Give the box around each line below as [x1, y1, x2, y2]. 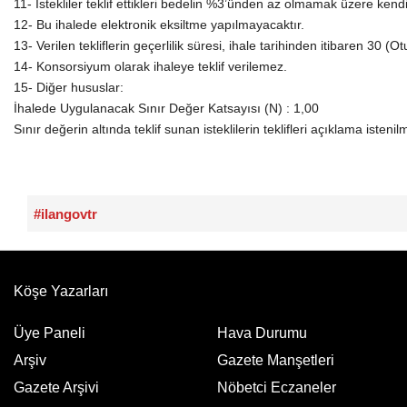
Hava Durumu [217, 325, 307, 342]
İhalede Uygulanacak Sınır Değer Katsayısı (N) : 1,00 [14, 100, 319, 115]
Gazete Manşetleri [217, 352, 334, 369]
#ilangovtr [34, 205, 97, 222]
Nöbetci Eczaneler [217, 380, 336, 396]
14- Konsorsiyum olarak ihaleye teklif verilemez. [14, 58, 287, 74]
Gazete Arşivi [14, 380, 99, 396]
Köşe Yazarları [14, 283, 108, 300]
